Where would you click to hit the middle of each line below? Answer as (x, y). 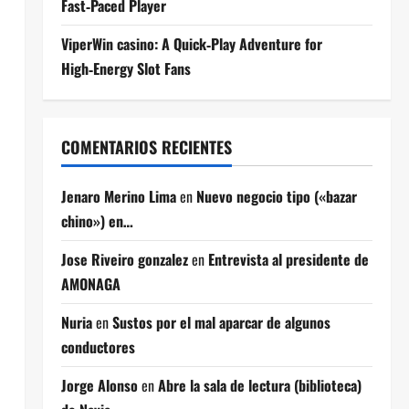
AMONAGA (90, 284)
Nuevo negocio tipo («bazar (276, 196)
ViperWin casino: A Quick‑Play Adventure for (191, 44)
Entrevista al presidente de (288, 259)
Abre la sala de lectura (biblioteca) (259, 385)
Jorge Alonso (99, 385)
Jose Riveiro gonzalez (124, 259)
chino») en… (97, 221)
